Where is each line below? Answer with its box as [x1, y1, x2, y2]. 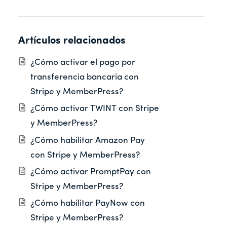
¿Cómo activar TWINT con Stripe [30, 104, 159, 113]
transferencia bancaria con [30, 73, 139, 82]
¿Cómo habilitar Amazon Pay [30, 136, 145, 145]
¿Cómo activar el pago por [30, 58, 135, 67]
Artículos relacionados [18, 35, 126, 46]
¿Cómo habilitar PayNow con [30, 199, 145, 208]
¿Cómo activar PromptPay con [30, 168, 151, 176]
